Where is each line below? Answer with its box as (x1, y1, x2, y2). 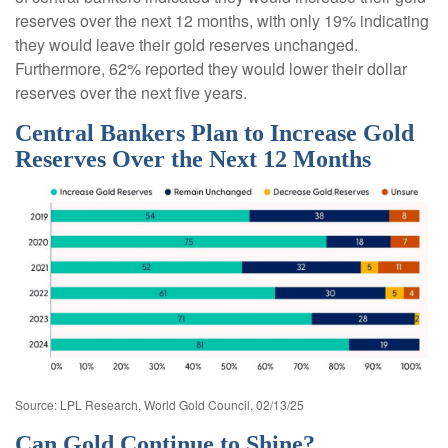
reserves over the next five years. (15, 80, 247, 104)
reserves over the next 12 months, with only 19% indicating (15, 8, 429, 32)
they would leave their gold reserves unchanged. (15, 32, 358, 56)
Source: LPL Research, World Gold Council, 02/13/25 (15, 396, 304, 414)
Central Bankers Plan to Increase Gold (15, 119, 414, 146)
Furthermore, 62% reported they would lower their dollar (15, 56, 407, 80)
